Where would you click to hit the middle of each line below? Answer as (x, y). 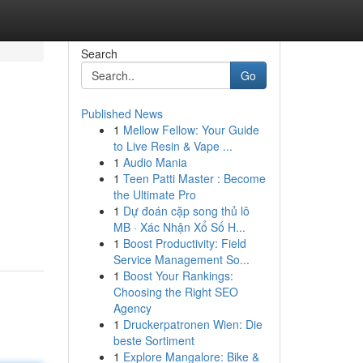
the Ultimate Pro (154, 194)
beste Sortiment (154, 340)
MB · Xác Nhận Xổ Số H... (179, 227)
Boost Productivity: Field (184, 243)
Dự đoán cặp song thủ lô (186, 211)
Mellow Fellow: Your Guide (191, 130)
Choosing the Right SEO (175, 292)
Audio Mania (155, 162)
